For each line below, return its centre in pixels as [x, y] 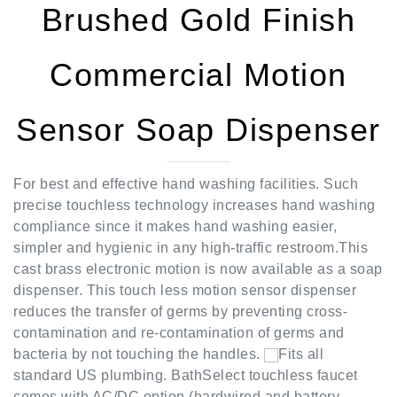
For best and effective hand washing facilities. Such [186, 154]
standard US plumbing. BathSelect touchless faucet [186, 346]
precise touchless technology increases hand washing [195, 175]
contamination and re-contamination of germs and [179, 303]
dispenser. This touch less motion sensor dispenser [185, 261]
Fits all [301, 324]
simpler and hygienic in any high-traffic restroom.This [191, 218]
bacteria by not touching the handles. [139, 324]
